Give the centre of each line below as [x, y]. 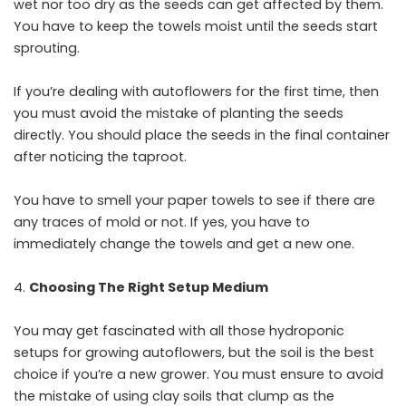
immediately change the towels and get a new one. [184, 244]
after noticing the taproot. [100, 157]
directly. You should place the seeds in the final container [202, 135]
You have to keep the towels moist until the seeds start [196, 26]
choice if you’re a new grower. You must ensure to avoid [198, 374]
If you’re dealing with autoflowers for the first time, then [196, 92]
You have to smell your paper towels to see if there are [194, 200]
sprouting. [47, 48]
